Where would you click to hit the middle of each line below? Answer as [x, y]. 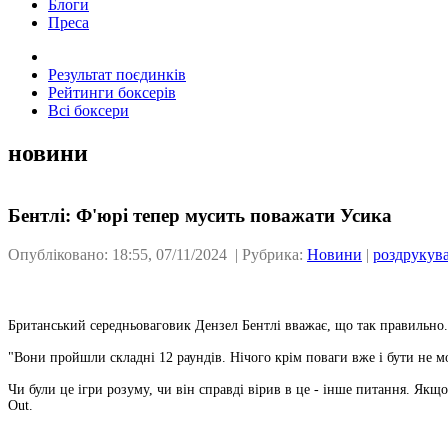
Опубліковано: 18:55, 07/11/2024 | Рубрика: [157, 255]
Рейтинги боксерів [112, 92]
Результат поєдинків [117, 74]
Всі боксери [88, 110]
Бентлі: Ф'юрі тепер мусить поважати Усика [200, 216]
